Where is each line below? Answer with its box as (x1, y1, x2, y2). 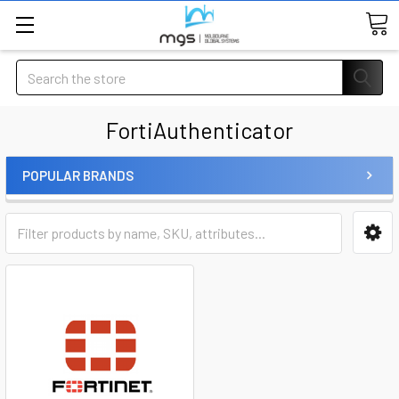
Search (16, 61, 57, 78)
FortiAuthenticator (106, 117, 293, 143)
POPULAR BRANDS (22, 167, 134, 183)
